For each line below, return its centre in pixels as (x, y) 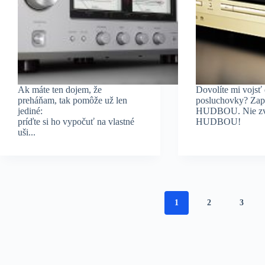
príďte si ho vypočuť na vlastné (76, 121)
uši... (27, 132)
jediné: (30, 111)
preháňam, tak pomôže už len (72, 100)
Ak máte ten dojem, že (60, 89)
